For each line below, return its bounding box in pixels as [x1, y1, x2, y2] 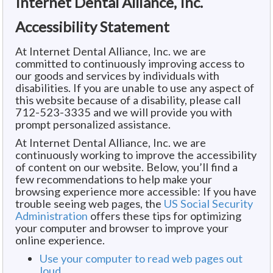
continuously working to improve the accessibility [15, 147, 257, 161]
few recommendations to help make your [15, 172, 212, 186]
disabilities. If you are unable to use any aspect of [15, 80, 254, 94]
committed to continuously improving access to [15, 56, 244, 70]
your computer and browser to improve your [15, 221, 229, 235]
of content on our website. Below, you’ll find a [15, 160, 238, 174]
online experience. [15, 233, 105, 247]
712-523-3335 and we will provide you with [15, 105, 232, 119]
